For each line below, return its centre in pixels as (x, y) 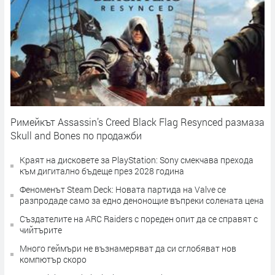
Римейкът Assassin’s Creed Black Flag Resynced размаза (137, 122)
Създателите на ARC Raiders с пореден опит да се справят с (139, 219)
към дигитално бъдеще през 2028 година (102, 171)
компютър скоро (53, 260)
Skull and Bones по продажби (76, 136)
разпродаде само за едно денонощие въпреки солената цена (142, 201)
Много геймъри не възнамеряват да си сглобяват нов (128, 249)
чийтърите (41, 230)
